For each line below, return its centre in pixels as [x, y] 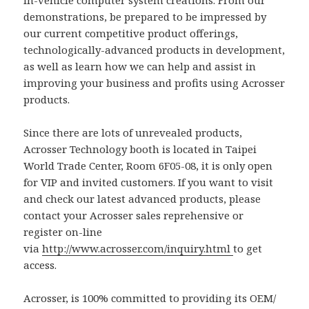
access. [40, 265]
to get [248, 248]
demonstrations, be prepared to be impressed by [145, 16]
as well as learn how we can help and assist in [140, 66]
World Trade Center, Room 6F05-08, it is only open [148, 165]
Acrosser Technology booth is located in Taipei [140, 149]
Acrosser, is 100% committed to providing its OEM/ [150, 298]
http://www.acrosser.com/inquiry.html [138, 248]
